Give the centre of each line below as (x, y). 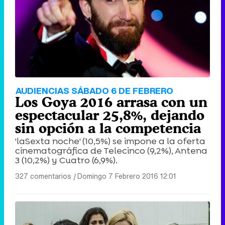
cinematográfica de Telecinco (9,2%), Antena (111, 150)
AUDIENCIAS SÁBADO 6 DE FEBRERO (94, 90)
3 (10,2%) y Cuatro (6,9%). (66, 160)
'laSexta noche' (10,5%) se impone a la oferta (110, 141)
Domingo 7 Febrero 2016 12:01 (127, 176)
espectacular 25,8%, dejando (110, 115)
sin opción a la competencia (108, 128)
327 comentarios (43, 176)
